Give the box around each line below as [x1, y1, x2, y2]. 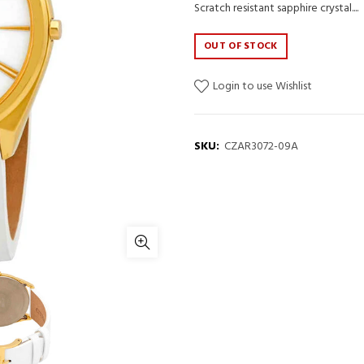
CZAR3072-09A [224, 137, 298, 156]
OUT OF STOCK [204, 38, 278, 54]
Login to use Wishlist [210, 77, 312, 97]
